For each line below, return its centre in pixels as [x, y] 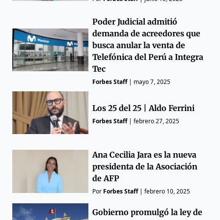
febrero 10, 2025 [167, 192]
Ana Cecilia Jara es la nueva [145, 155]
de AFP [106, 179]
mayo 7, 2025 [152, 82]
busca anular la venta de [139, 45]
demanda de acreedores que [147, 33]
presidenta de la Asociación [145, 167]
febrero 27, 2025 [157, 121]
